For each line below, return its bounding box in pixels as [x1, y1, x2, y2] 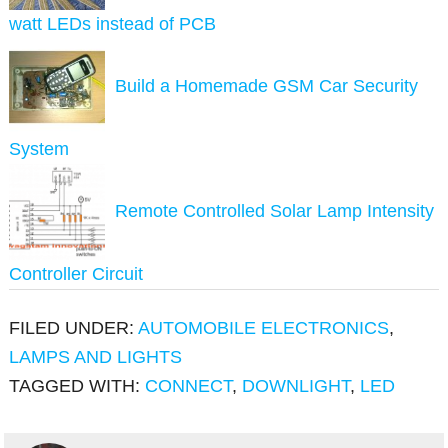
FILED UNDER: [9, 318, 139, 339]
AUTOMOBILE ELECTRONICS [138, 318, 390, 339]
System [9, 139, 70, 160]
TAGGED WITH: [9, 376, 146, 397]
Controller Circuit [9, 264, 144, 285]
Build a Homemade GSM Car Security [115, 75, 419, 96]
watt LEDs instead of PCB [9, 14, 217, 35]
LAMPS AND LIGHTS [9, 347, 183, 368]
